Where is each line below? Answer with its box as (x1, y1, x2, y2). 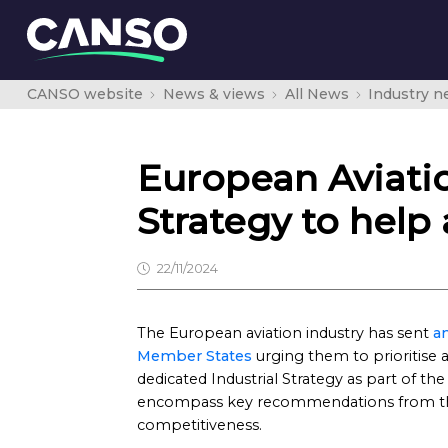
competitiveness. (137, 416, 262, 434)
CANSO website (27, 85, 143, 103)
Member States (137, 347, 252, 365)
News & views (162, 85, 265, 103)
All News (284, 85, 349, 103)
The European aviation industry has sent (137, 324, 433, 342)
